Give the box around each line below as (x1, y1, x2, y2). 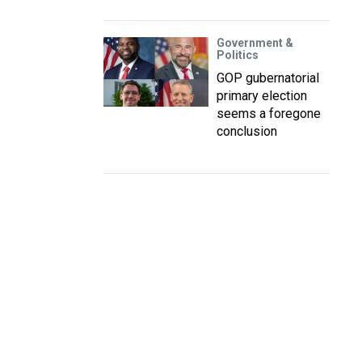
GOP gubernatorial (217, 70, 319, 86)
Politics (217, 48, 259, 61)
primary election (217, 88, 307, 103)
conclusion (217, 124, 277, 139)
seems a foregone (217, 106, 321, 121)
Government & (217, 36, 293, 49)
